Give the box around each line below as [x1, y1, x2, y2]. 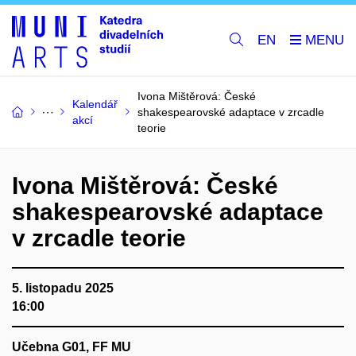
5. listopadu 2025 [12, 281, 114, 295]
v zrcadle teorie [12, 225, 186, 251]
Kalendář [72, 98, 118, 110]
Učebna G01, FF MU [12, 340, 131, 354]
